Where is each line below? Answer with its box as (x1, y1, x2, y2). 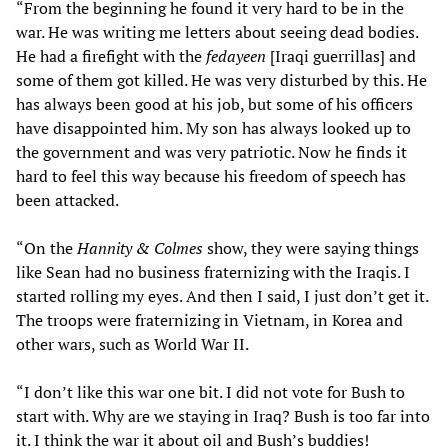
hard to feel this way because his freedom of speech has (16, 165, 406, 188)
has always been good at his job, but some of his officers (16, 93, 413, 116)
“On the (16, 237, 77, 260)
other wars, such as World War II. (16, 333, 249, 356)
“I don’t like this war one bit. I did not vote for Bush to (16, 381, 405, 404)
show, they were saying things (203, 237, 419, 260)
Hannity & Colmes (77, 237, 203, 260)
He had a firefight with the (16, 45, 206, 68)
